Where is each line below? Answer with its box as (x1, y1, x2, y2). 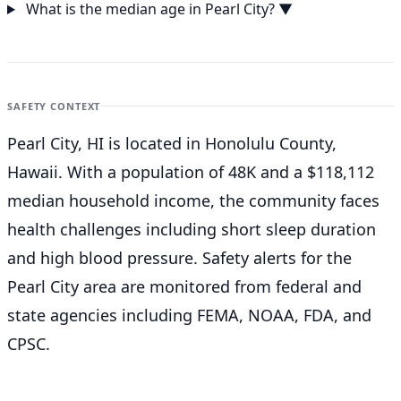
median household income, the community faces (7, 190, 380, 212)
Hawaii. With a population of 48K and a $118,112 (7, 161, 374, 183)
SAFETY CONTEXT (7, 99, 101, 114)
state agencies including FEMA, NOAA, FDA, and (7, 304, 371, 327)
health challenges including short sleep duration (7, 218, 376, 241)
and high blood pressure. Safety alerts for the (7, 247, 352, 269)
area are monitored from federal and (79, 276, 362, 298)
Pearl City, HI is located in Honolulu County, (7, 132, 337, 155)
